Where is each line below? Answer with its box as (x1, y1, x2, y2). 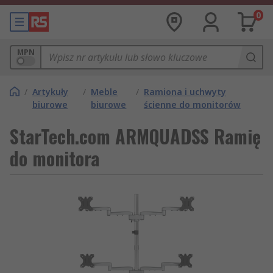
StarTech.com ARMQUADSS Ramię (10, 122, 261, 150)
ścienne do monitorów (143, 99, 241, 110)
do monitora (10, 144, 99, 172)
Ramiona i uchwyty (143, 86, 226, 97)
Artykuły (32, 86, 68, 97)
